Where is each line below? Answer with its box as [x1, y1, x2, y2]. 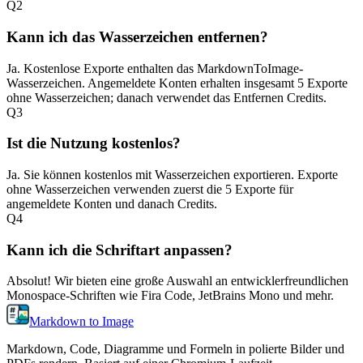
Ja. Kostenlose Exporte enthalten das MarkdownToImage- [6, 61, 303, 75]
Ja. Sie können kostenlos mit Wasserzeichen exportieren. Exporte [6, 167, 338, 181]
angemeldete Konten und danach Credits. [6, 196, 217, 211]
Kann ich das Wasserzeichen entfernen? [6, 28, 268, 45]
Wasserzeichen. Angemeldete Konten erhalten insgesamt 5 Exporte [6, 75, 348, 90]
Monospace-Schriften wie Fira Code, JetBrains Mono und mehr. [6, 288, 334, 303]
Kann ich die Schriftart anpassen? [6, 241, 233, 258]
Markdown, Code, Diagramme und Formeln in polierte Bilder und [6, 342, 344, 357]
